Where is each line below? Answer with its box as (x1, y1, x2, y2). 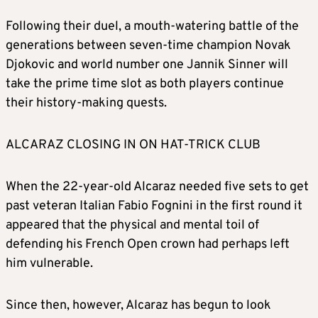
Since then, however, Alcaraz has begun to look (6, 297, 271, 314)
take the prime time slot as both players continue (6, 76, 284, 93)
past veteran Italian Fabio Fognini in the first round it (6, 198, 302, 215)
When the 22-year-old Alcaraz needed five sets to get (6, 179, 309, 196)
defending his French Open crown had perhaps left (6, 236, 290, 253)
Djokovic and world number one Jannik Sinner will (6, 57, 288, 74)
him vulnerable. (6, 256, 93, 273)
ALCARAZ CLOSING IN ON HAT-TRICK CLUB (6, 137, 261, 154)
